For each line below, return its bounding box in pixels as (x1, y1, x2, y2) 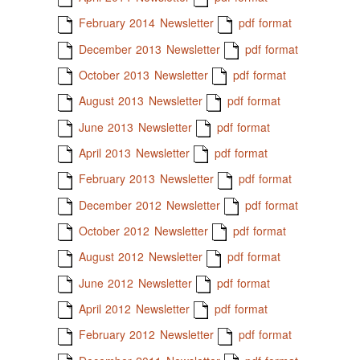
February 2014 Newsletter (74, 14, 214, 31)
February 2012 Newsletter (74, 326, 214, 343)
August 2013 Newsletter (74, 92, 202, 109)
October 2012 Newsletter (74, 222, 208, 239)
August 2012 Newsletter (74, 248, 202, 265)
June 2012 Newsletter (74, 274, 192, 291)
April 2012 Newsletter (74, 300, 190, 317)
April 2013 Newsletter (74, 144, 190, 161)
